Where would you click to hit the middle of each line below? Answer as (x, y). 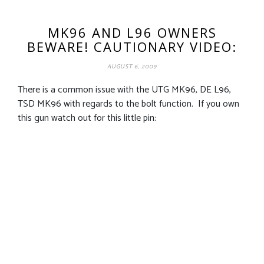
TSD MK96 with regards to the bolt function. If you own (128, 104)
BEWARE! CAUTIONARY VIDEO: (132, 46)
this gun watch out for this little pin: (87, 118)
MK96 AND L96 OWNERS (132, 32)
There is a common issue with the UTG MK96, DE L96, (124, 90)
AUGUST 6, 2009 (132, 66)
